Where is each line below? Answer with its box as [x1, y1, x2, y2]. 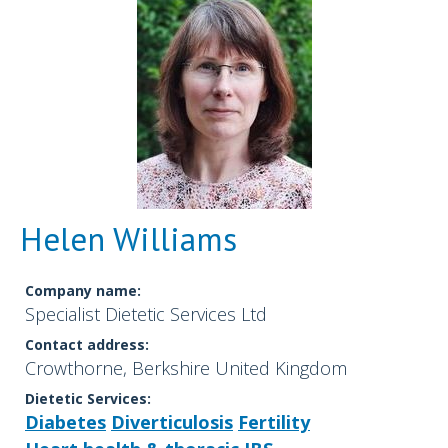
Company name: [25, 281, 141, 301]
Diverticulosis [111, 410, 233, 435]
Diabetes [25, 410, 106, 435]
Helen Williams [20, 217, 237, 261]
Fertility [238, 410, 310, 435]
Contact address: [25, 335, 149, 355]
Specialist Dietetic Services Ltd [25, 302, 267, 327]
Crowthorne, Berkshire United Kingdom [25, 356, 347, 381]
